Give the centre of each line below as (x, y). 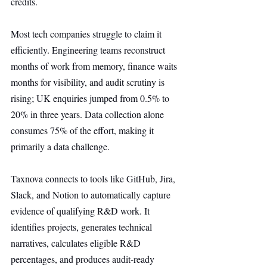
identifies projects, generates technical (83, 227)
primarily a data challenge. (60, 146)
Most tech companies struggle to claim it (87, 34)
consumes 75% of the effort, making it (83, 130)
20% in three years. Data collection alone (89, 114)
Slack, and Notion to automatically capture (92, 195)
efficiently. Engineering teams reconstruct (89, 50)
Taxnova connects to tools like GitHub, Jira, (94, 178)
